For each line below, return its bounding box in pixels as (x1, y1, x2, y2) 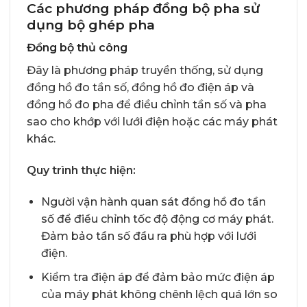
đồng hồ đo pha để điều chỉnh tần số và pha (27, 98, 267, 112)
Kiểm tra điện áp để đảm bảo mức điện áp (40, 270, 275, 284)
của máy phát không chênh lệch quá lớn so (40, 287, 278, 301)
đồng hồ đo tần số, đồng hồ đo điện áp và (27, 81, 254, 95)
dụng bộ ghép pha (27, 16, 155, 33)
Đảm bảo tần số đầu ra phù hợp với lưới (40, 229, 256, 243)
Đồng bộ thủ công (27, 41, 127, 55)
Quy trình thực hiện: (27, 164, 136, 177)
